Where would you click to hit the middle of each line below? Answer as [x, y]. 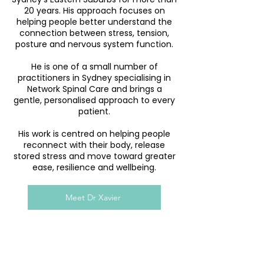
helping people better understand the [94, 22]
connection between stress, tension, [94, 33]
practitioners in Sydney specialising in [94, 78]
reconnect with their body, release [94, 145]
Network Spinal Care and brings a [94, 89]
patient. [94, 111]
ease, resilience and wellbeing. [94, 167]
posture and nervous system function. [94, 44]
